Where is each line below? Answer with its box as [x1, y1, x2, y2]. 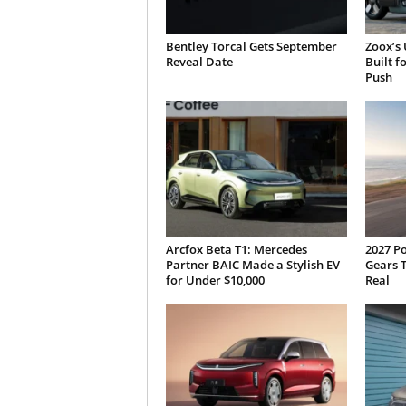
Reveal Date [165, 53, 233, 70]
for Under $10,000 [165, 272, 265, 288]
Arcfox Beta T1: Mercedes [165, 241, 307, 257]
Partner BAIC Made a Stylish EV [165, 256, 340, 273]
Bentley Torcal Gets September [165, 38, 337, 54]
